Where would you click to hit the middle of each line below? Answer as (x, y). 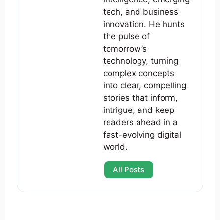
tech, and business (141, 12)
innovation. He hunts (144, 24)
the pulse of (126, 37)
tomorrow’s (125, 49)
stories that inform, (140, 98)
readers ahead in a (140, 123)
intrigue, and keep (139, 110)
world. (115, 147)
